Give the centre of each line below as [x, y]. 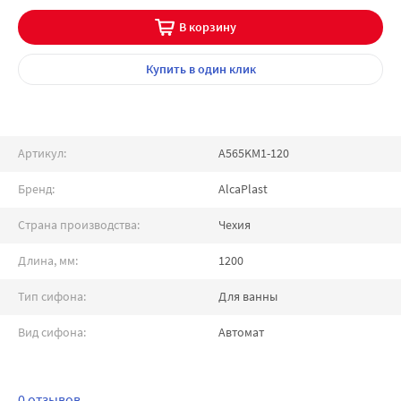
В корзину [207, 27]
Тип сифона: [52, 296]
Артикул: [42, 153]
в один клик [221, 69]
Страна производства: [79, 225]
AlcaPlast [243, 189]
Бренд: [36, 189]
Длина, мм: [48, 260]
